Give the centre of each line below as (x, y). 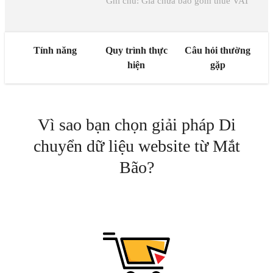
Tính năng (55, 50)
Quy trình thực (136, 50)
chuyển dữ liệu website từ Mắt (136, 146)
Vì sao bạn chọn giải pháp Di (136, 125)
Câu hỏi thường (218, 50)
